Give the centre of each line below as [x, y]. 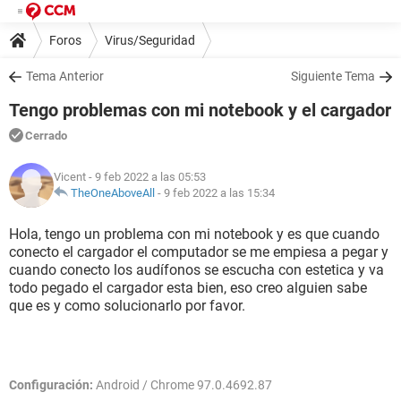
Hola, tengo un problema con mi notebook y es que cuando [194, 234]
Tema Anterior [65, 76]
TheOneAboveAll [113, 193]
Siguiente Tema [333, 76]
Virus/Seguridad [150, 40]
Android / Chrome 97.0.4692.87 [183, 385]
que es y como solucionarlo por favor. [127, 306]
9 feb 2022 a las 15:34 [219, 193]
